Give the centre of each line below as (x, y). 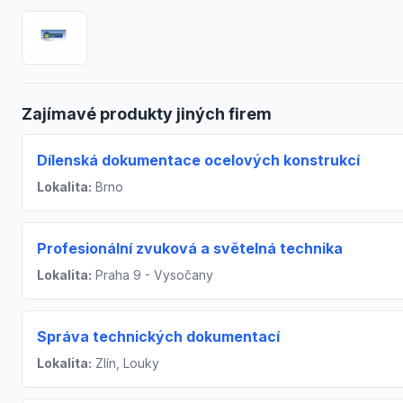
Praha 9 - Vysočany (152, 274)
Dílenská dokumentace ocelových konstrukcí (198, 160)
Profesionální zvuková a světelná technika (190, 248)
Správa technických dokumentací (158, 336)
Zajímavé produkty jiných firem (147, 113)
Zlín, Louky (125, 363)
